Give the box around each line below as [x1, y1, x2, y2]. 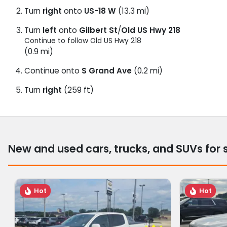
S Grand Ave [82, 65, 132, 76]
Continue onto [24, 65, 82, 76]
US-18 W [84, 5, 116, 16]
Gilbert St [79, 24, 118, 35]
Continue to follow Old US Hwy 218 [24, 35, 141, 46]
